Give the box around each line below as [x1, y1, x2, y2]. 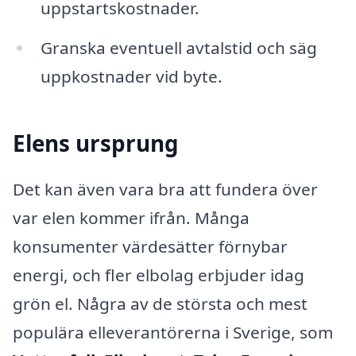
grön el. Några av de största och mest [13, 292, 308, 315]
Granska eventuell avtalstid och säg [40, 36, 317, 59]
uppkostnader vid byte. [40, 64, 222, 87]
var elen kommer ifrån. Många [13, 206, 250, 229]
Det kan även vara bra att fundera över [13, 177, 318, 200]
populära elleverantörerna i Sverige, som [13, 320, 333, 343]
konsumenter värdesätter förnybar [13, 234, 288, 257]
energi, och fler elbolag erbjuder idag [13, 263, 304, 286]
